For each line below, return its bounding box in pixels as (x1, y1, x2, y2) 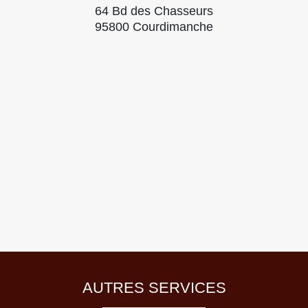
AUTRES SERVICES (82, 279, 226, 296)
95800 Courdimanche (95, 20, 213, 34)
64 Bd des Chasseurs (95, 4, 213, 18)
